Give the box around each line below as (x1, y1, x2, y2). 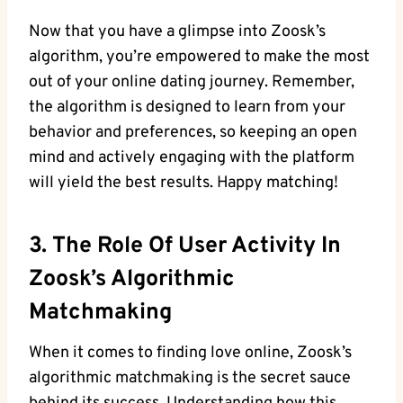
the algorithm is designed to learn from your (29, 97, 345, 119)
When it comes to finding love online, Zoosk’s (29, 343, 352, 364)
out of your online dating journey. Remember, (29, 72, 354, 94)
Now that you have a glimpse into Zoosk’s (29, 22, 326, 43)
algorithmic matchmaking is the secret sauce (29, 368, 351, 390)
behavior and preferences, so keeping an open (29, 122, 357, 144)
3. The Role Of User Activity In (29, 231, 341, 261)
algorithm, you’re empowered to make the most (29, 47, 370, 68)
